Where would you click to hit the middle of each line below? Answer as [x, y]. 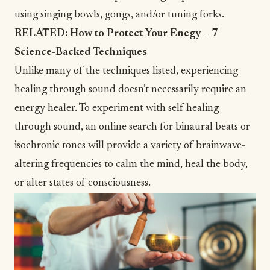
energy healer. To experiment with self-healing [117, 109]
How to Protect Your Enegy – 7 [144, 34]
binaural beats [207, 127]
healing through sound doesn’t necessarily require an [130, 90]
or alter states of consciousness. [83, 184]
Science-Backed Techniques [81, 53]
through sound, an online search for [95, 127]
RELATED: [41, 34]
